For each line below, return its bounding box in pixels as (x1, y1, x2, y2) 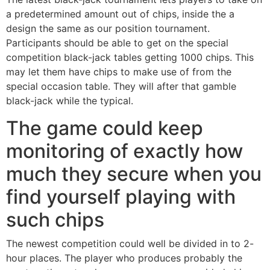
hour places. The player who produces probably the (6, 251, 242, 264)
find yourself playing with (6, 184, 236, 209)
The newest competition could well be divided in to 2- (6, 237, 254, 250)
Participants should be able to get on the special (6, 37, 228, 49)
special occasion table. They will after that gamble (6, 80, 236, 93)
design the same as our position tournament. (6, 22, 210, 35)
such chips (6, 207, 104, 231)
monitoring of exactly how (6, 139, 243, 163)
